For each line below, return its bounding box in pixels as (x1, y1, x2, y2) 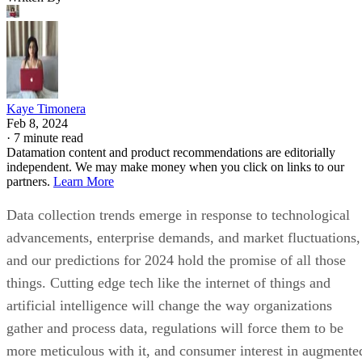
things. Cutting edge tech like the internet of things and (6, 275, 330, 292)
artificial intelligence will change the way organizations (6, 297, 332, 314)
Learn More (53, 175, 114, 189)
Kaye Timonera (6, 102, 86, 116)
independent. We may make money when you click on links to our (6, 160, 344, 175)
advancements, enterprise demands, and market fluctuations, (6, 229, 360, 246)
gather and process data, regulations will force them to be (6, 320, 343, 337)
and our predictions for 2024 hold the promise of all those (6, 252, 346, 269)
